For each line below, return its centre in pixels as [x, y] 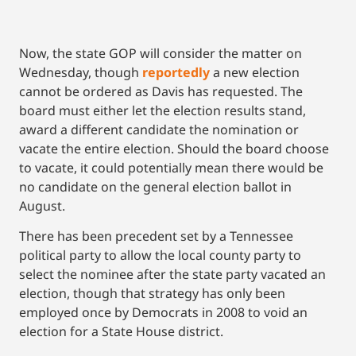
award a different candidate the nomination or [159, 130]
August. [42, 206]
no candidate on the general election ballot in [155, 187]
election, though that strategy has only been [152, 294]
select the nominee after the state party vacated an [172, 275]
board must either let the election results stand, [163, 111]
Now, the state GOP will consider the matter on [161, 54]
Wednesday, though [81, 73]
